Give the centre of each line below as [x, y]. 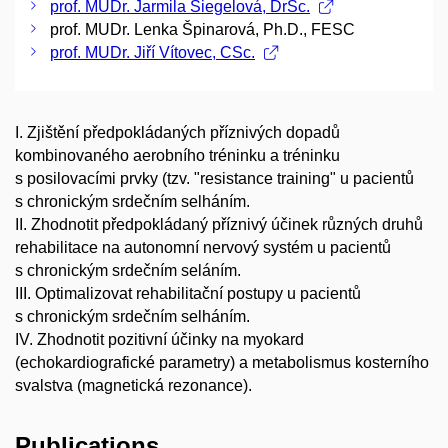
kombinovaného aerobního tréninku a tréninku [177, 155]
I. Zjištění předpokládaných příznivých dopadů [177, 132]
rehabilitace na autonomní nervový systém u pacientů [203, 247]
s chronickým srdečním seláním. [128, 270]
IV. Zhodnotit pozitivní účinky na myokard [159, 339]
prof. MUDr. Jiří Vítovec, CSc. [152, 52]
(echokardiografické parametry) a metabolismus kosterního [222, 362]
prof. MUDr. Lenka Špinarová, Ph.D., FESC [202, 29]
